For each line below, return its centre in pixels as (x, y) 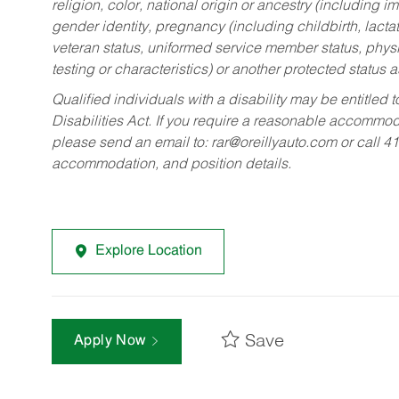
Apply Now (112, 342)
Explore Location (149, 251)
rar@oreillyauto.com (274, 143)
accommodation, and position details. (171, 164)
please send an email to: (131, 143)
